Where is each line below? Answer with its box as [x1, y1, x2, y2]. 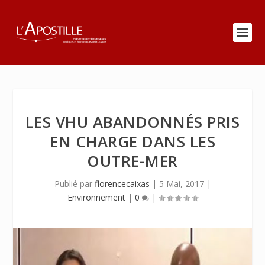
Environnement [67, 192, 125, 203]
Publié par [54, 178, 95, 189]
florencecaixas [94, 178, 150, 189]
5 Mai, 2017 [159, 178, 204, 189]
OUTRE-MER [87, 150, 178, 172]
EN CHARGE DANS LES [50, 131, 215, 152]
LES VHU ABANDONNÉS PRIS [25, 111, 240, 132]
